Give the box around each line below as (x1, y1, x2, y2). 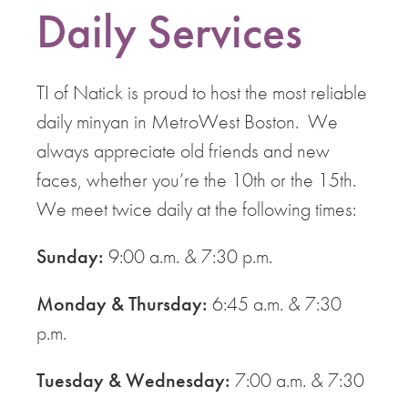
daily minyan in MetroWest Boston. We (36, 108, 338, 135)
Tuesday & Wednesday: (36, 367, 230, 393)
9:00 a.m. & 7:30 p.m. (104, 243, 272, 270)
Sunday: (36, 243, 104, 270)
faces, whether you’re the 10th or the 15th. (36, 167, 361, 193)
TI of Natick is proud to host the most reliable (36, 79, 367, 106)
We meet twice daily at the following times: (36, 196, 356, 222)
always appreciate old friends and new (36, 138, 330, 164)
